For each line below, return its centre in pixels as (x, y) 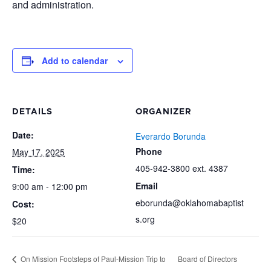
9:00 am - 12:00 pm (50, 186)
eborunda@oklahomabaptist (190, 203)
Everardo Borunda (171, 136)
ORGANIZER (163, 112)
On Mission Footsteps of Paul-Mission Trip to (92, 259)
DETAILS (32, 112)
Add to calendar (75, 60)
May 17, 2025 (38, 152)
